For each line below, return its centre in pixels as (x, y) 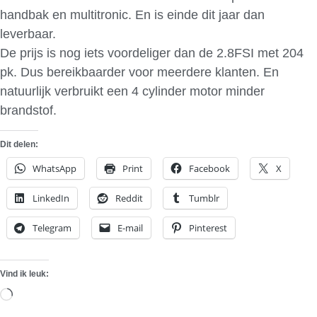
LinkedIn (51, 198)
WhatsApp (54, 168)
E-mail (130, 227)
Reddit (129, 198)
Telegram (52, 227)
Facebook (209, 168)
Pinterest (208, 227)
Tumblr (204, 198)
